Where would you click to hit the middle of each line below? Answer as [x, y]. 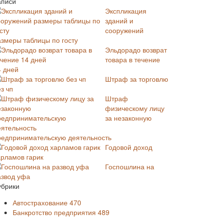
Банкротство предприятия [55, 212]
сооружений [124, 30]
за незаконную [128, 118]
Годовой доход [129, 147]
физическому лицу [135, 108]
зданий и [119, 20]
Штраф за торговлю [137, 79]
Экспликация [126, 11]
